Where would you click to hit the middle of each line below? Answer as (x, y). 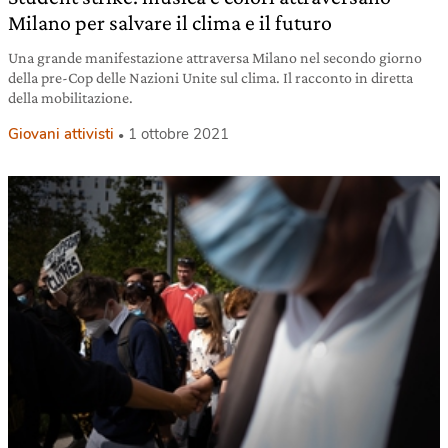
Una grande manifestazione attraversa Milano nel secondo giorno (215, 58)
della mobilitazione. (70, 98)
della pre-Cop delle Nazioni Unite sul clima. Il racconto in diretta (210, 78)
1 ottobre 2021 (178, 134)
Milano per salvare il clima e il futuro (170, 23)
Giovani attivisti (61, 134)
